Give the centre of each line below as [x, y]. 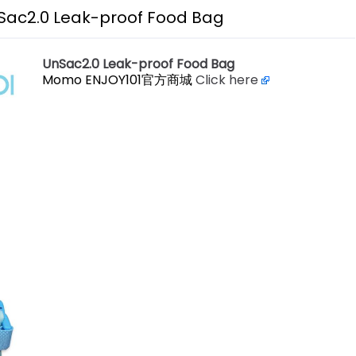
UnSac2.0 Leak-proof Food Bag [138, 64]
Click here [228, 80]
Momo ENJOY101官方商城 [117, 80]
